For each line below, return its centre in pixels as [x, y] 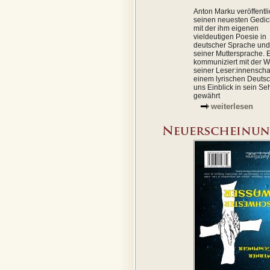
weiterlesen [232, 106]
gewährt [207, 96]
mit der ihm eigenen [226, 28]
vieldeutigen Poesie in [230, 37]
